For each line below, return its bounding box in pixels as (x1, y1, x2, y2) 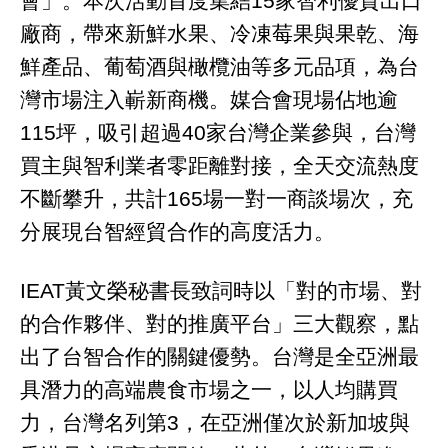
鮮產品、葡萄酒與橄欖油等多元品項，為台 (20, 55, 419, 78)
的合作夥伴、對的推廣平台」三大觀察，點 (20, 311, 419, 335)
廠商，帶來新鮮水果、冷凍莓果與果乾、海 (20, 22, 419, 45)
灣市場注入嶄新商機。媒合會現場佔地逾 (20, 88, 398, 111)
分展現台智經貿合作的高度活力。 (20, 220, 335, 243)
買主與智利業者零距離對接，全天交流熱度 (20, 154, 419, 177)
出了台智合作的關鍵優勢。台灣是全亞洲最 (20, 344, 419, 368)
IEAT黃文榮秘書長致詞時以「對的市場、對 (20, 278, 422, 302)
